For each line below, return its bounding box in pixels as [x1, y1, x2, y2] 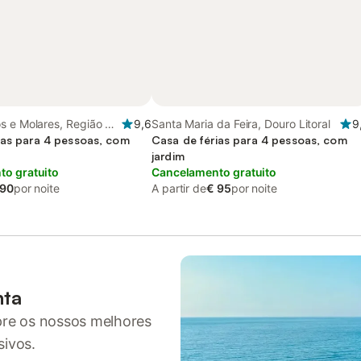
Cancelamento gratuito [151, 165, 277, 179]
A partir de [151, 181, 207, 195]
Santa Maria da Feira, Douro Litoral [151, 117, 331, 131]
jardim [151, 149, 185, 163]
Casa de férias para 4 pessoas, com [151, 133, 347, 147]
